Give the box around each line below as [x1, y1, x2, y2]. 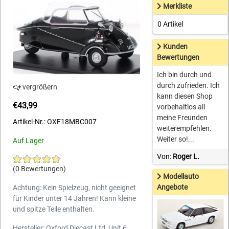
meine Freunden [157, 113, 208, 122]
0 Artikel [157, 20, 184, 29]
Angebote [157, 183, 188, 192]
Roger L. [173, 152, 200, 161]
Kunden [163, 42, 188, 51]
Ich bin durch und [157, 71, 212, 79]
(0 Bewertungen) [13, 165, 66, 173]
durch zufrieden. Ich [157, 81, 220, 90]
